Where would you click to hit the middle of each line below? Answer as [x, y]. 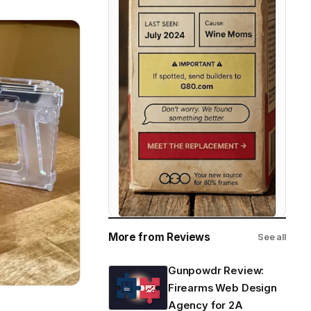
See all [271, 237]
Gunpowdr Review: [216, 270]
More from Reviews [159, 237]
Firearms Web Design [222, 288]
